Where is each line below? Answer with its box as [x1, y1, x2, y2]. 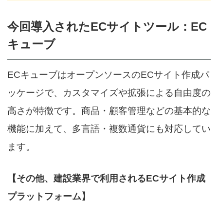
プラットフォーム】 [7, 191, 91, 201]
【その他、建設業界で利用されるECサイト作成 [7, 173, 205, 183]
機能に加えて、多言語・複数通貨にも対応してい [7, 123, 211, 134]
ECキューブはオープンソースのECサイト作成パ [7, 69, 209, 80]
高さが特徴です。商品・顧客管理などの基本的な [7, 105, 211, 116]
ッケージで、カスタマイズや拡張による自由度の [7, 87, 211, 98]
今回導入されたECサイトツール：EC [7, 19, 207, 33]
